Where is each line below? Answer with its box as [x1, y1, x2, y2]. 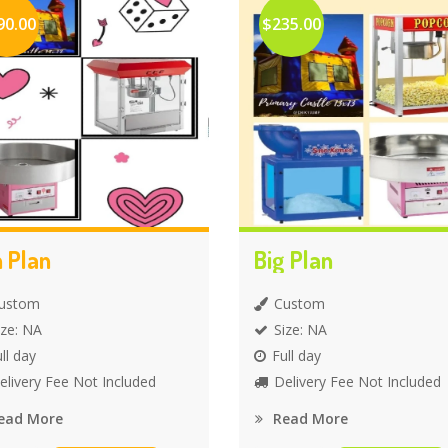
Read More [269, 409, 348, 428]
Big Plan [254, 244, 333, 275]
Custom [274, 294, 325, 313]
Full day [272, 346, 321, 365]
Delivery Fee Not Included [274, 372, 441, 391]
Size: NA [274, 320, 327, 339]
